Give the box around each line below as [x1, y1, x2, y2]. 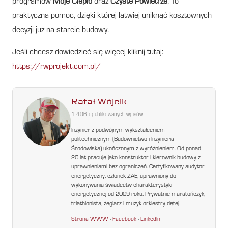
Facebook [112, 216, 137, 223]
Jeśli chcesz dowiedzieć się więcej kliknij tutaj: [12, 48, 163, 57]
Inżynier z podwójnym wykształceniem [71, 128, 165, 134]
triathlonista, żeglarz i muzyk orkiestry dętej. [71, 201, 181, 207]
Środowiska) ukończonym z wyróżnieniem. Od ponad [71, 146, 202, 152]
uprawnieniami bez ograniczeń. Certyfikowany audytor [71, 164, 205, 170]
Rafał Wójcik [71, 96, 127, 107]
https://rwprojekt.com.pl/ [12, 63, 101, 71]
